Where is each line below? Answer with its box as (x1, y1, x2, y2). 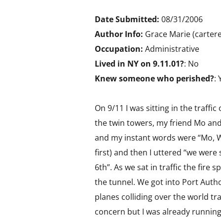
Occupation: (95, 43, 143, 54)
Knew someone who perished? (95, 73, 214, 84)
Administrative (143, 43, 199, 54)
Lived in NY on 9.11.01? (95, 58, 184, 69)
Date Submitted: (95, 14, 161, 25)
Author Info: (95, 29, 143, 39)
